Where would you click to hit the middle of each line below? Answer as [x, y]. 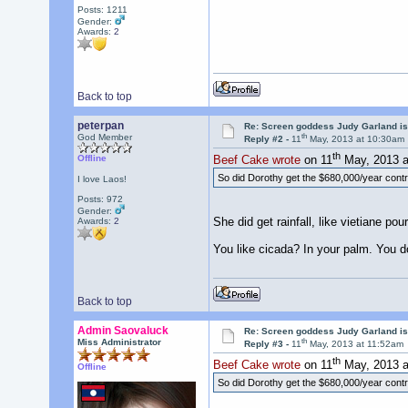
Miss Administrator [119, 342]
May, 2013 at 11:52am [356, 344]
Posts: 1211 [102, 10]
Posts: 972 [100, 199]
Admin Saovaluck [122, 331]
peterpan [100, 126]
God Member [104, 137]
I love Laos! [102, 179]
